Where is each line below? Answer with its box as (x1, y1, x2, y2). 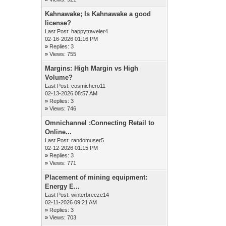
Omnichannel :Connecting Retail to (45, 119, 155, 127)
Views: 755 (49, 51, 77, 57)
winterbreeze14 (71, 192, 109, 198)
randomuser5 (71, 137, 104, 143)
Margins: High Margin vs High (45, 65, 139, 72)
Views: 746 (49, 105, 77, 111)
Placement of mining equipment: (45, 174, 150, 181)
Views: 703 (49, 214, 77, 220)
